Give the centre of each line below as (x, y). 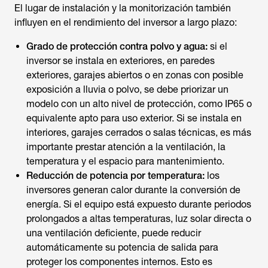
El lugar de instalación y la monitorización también (123, 8)
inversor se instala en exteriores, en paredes (121, 61)
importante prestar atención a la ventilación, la (126, 147)
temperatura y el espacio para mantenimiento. (125, 161)
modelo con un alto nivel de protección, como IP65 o (139, 104)
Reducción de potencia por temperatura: (115, 176)
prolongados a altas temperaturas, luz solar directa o (139, 219)
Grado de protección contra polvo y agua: (117, 46)
